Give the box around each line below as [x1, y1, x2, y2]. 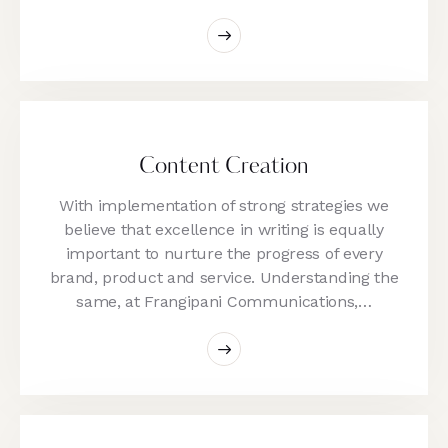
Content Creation [139, 156, 309, 180]
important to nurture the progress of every [65, 244, 383, 264]
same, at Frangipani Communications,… [76, 292, 372, 312]
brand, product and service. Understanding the [49, 268, 399, 288]
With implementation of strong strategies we [59, 196, 389, 216]
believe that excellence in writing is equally [64, 220, 384, 240]
